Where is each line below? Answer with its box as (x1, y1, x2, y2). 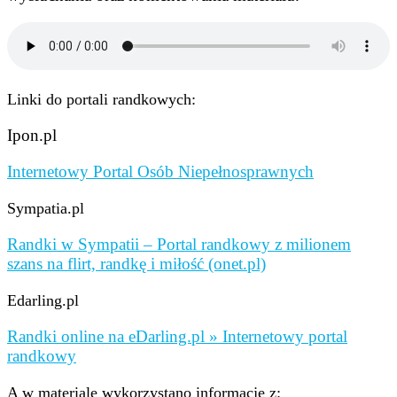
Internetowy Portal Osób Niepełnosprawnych (7, 162, 314, 182)
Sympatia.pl (7, 199, 84, 217)
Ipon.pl (7, 126, 57, 145)
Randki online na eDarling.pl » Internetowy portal (7, 326, 347, 346)
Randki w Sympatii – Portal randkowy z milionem (7, 234, 351, 253)
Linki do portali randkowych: (7, 90, 196, 109)
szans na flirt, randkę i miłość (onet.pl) (7, 253, 266, 273)
